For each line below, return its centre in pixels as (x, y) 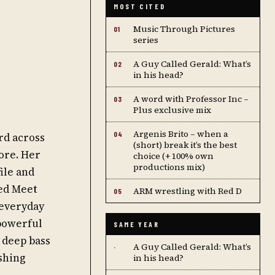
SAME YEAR (137, 224)
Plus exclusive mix (172, 110)
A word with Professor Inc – (191, 99)
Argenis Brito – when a (181, 134)
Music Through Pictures (184, 29)
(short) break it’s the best (185, 145)
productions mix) (169, 167)
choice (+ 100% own (173, 156)
